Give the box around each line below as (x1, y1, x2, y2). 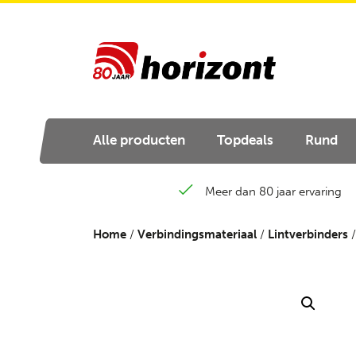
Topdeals (217, 132, 273, 148)
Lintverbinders (268, 227, 348, 242)
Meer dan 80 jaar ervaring (204, 184, 342, 199)
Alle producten (93, 132, 185, 148)
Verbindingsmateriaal (137, 227, 257, 242)
